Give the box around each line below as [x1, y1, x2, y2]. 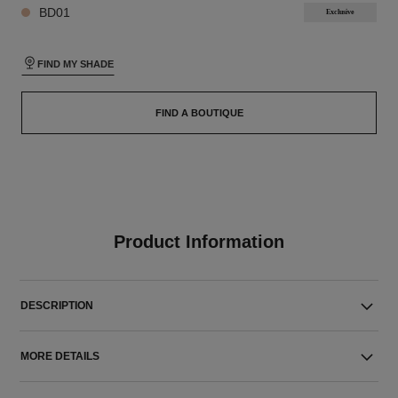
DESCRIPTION [20, 299, 94, 312]
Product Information [113, 232, 284, 251]
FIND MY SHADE [36, 59, 114, 69]
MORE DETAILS [20, 350, 100, 362]
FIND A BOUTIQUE [155, 107, 243, 118]
